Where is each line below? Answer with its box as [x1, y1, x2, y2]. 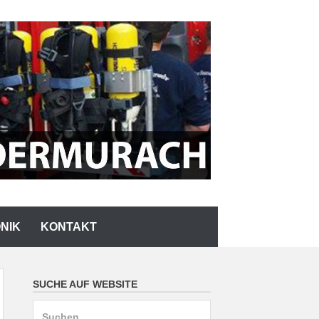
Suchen [32, 303, 72, 315]
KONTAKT [41, 221, 97, 234]
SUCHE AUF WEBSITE [33, 278, 138, 291]
